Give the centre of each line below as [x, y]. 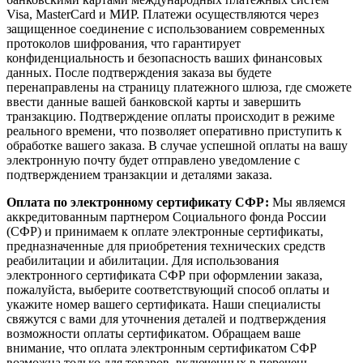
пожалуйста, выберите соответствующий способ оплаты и [168, 290]
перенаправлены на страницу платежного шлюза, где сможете [179, 88]
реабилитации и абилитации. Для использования [143, 261]
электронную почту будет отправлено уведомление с [153, 160]
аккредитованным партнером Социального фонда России [167, 217]
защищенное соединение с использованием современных [166, 29]
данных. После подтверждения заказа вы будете [139, 73]
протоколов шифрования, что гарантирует [124, 44]
